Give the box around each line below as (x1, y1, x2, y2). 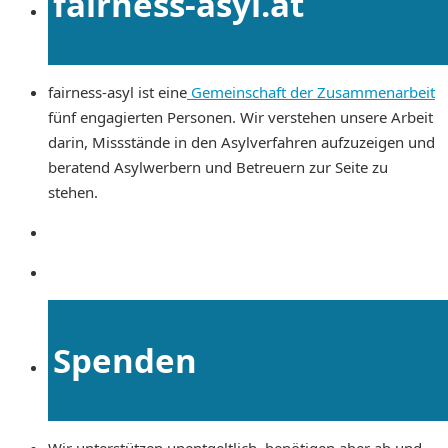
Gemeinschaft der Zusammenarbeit (187, 82, 435, 103)
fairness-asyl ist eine (48, 82, 187, 103)
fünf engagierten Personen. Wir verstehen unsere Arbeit (48, 107, 433, 128)
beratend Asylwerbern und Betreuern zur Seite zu (48, 157, 388, 178)
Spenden (53, 337, 197, 383)
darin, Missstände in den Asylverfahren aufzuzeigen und (48, 132, 439, 153)
